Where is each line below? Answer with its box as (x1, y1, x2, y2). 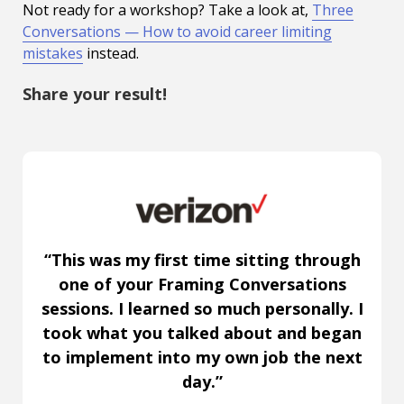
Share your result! (23, 82, 167, 105)
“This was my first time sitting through (43, 249, 361, 271)
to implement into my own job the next (41, 346, 363, 369)
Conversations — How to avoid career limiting (23, 21, 332, 41)
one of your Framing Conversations (58, 273, 346, 296)
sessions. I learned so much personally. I (41, 298, 363, 320)
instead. (83, 42, 139, 63)
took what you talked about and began (42, 322, 362, 344)
